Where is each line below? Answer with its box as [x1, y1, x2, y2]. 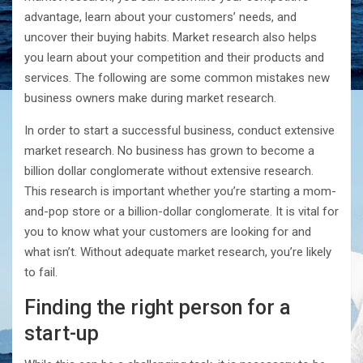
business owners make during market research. [24, 91, 276, 106]
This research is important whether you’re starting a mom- [24, 184, 336, 199]
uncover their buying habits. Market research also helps [24, 30, 317, 45]
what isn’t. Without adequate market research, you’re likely [24, 245, 331, 260]
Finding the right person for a [24, 296, 291, 320]
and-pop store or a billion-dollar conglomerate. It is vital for [24, 204, 339, 220]
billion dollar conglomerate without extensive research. [24, 164, 314, 179]
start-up [24, 322, 99, 346]
